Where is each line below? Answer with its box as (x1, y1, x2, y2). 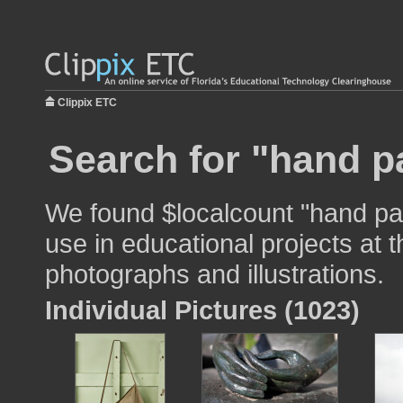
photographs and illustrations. (45, 259, 384, 289)
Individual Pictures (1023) (45, 295, 360, 325)
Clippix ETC (58, 96, 117, 109)
